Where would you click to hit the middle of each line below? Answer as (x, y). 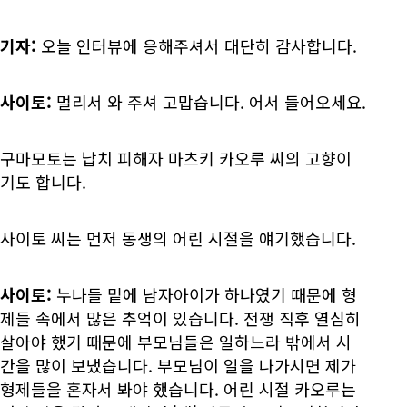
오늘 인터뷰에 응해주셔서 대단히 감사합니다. (197, 46)
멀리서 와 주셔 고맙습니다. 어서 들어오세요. (209, 102)
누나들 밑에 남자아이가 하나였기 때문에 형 (207, 295)
